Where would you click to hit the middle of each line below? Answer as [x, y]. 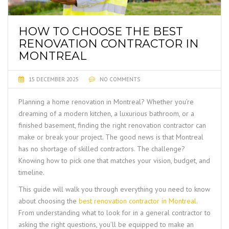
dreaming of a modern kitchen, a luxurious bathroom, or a [106, 114]
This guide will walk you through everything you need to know [114, 189]
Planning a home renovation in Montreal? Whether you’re [106, 102]
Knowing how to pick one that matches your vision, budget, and [114, 161]
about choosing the [48, 201]
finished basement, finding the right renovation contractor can [112, 125]
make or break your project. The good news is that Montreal [111, 137]
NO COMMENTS [119, 79]
